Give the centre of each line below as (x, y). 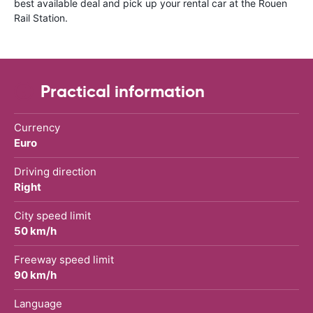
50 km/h (35, 231)
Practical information (123, 91)
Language (38, 303)
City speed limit (52, 215)
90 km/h (35, 275)
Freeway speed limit (64, 259)
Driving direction (55, 171)
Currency (37, 127)
